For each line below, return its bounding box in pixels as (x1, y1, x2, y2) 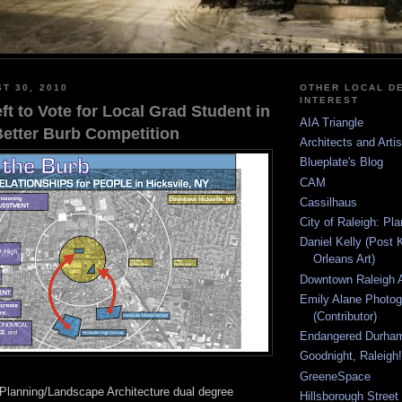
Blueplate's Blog (300, 155, 383, 170)
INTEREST (300, 95, 360, 106)
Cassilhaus (300, 195, 357, 209)
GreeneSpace (300, 369, 371, 383)
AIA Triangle (300, 115, 363, 129)
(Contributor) (313, 309, 377, 323)
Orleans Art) (313, 252, 375, 267)
